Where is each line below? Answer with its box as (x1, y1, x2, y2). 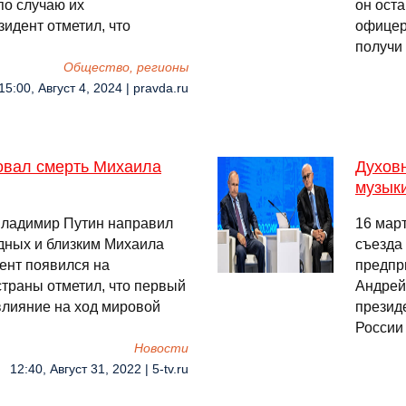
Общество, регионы (63, 61, 188, 74)
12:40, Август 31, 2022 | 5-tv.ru (10, 362, 188, 376)
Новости (134, 342, 188, 355)
